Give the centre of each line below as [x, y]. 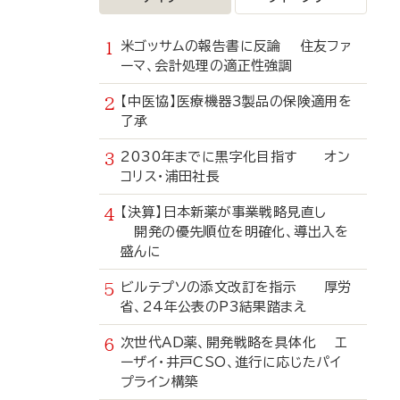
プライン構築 [160, 382]
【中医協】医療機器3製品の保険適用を [237, 101]
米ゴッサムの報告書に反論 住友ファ [237, 46]
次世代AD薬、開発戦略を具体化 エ [234, 342]
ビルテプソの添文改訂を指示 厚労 [236, 287]
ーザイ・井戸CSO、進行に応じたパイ [231, 362]
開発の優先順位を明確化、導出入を [235, 232]
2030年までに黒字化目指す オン [236, 157]
